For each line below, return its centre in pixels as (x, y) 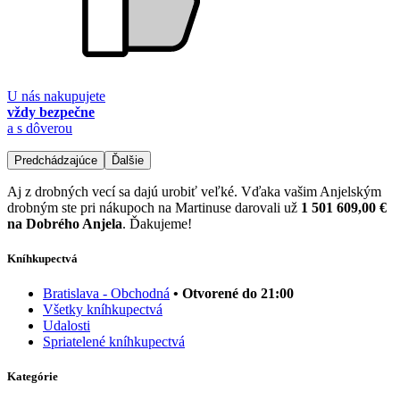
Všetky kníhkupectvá (103, 310)
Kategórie (33, 377)
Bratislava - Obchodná (106, 294)
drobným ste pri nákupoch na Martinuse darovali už (154, 207)
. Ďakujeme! (157, 223)
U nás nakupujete (56, 96)
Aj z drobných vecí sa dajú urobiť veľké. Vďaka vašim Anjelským (194, 191)
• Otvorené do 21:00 (233, 294)
